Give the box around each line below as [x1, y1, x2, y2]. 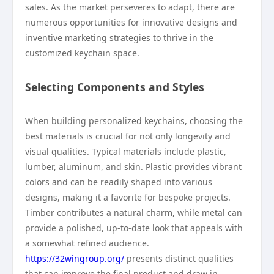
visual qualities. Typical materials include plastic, [25, 146, 226, 157]
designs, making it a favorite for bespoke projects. [25, 191, 231, 203]
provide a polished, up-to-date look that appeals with [25, 222, 243, 234]
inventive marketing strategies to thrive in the [25, 32, 213, 43]
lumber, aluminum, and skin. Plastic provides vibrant [25, 161, 242, 172]
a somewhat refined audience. [25, 237, 149, 249]
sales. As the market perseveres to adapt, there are [25, 1, 235, 13]
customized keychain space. [25, 47, 139, 59]
